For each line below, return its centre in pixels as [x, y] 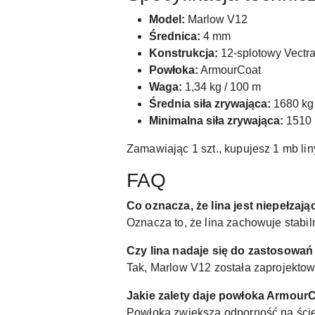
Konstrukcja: [184, 53]
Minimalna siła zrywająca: [216, 121]
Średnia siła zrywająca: [210, 104]
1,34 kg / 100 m [221, 87]
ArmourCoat [230, 70]
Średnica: [175, 36]
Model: [167, 19]
